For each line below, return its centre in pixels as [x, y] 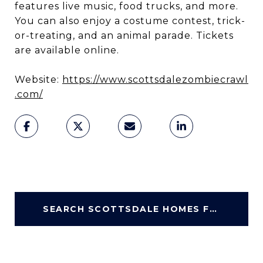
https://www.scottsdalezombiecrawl [155, 80]
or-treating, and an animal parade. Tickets [124, 36]
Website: [38, 80]
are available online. [67, 50]
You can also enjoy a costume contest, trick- [130, 21]
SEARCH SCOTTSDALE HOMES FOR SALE [213, 209]
